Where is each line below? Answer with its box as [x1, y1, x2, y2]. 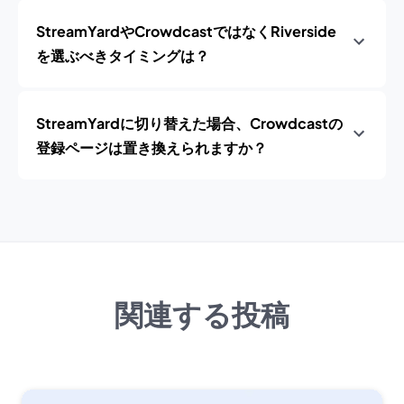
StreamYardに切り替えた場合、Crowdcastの [36, 114, 343, 133]
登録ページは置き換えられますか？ [36, 138, 267, 157]
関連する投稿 [115, 295, 289, 335]
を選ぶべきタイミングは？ [36, 46, 209, 65]
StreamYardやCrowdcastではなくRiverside [36, 22, 336, 41]
